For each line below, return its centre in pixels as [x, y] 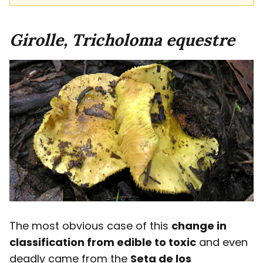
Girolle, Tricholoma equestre [122, 40]
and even [222, 242]
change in [199, 226]
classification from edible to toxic [103, 242]
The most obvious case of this [90, 226]
